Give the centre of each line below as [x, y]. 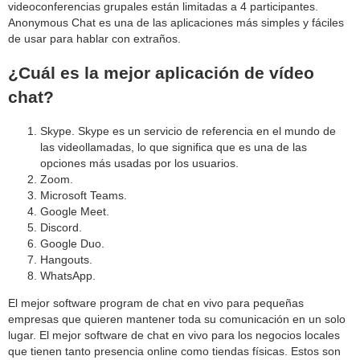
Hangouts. [66, 260]
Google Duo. [72, 244]
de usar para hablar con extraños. [94, 39]
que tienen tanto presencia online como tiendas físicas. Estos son [174, 352]
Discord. [61, 228]
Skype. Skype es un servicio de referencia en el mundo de [188, 131]
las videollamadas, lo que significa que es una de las [174, 147]
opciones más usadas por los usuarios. [139, 164]
